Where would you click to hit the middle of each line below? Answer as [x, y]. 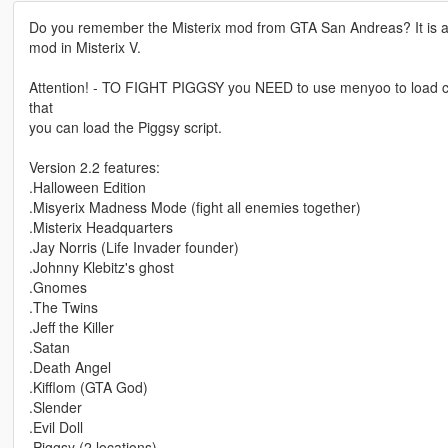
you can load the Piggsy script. [125, 127]
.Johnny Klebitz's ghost [101, 267]
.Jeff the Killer [71, 327]
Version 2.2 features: [94, 167]
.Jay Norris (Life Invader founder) [133, 247]
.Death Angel [69, 367]
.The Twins [63, 307]
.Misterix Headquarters [100, 227]
